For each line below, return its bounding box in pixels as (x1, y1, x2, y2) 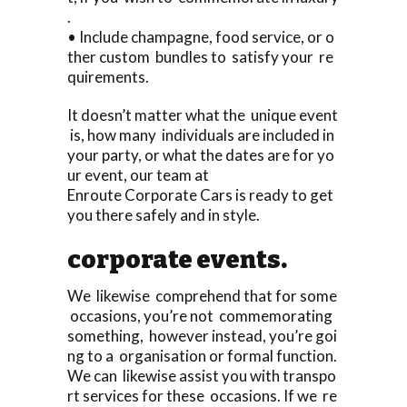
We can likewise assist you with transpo (67, 365, 336, 385)
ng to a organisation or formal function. (67, 345, 337, 365)
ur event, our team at (67, 164, 209, 184)
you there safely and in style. (67, 204, 260, 224)
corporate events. (67, 244, 287, 274)
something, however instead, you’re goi (67, 325, 337, 345)
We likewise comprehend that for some (67, 285, 340, 305)
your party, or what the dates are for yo (67, 144, 334, 164)
